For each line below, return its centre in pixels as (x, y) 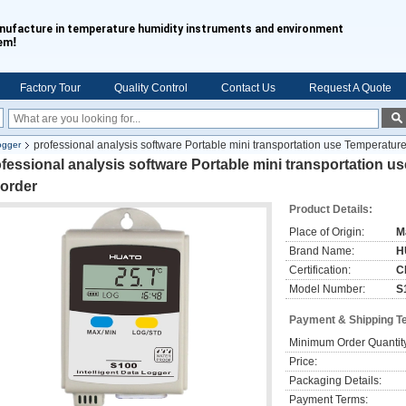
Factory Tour (50, 88)
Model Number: (327, 289)
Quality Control (151, 88)
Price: (303, 362)
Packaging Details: (335, 381)
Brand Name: (322, 251)
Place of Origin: (327, 232)
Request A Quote (350, 88)
